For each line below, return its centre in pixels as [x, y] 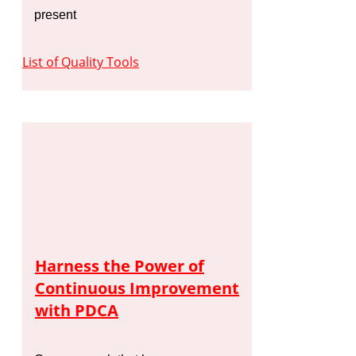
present [55, 14]
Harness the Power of [120, 266]
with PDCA [77, 311]
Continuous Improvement [137, 288]
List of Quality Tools [81, 62]
